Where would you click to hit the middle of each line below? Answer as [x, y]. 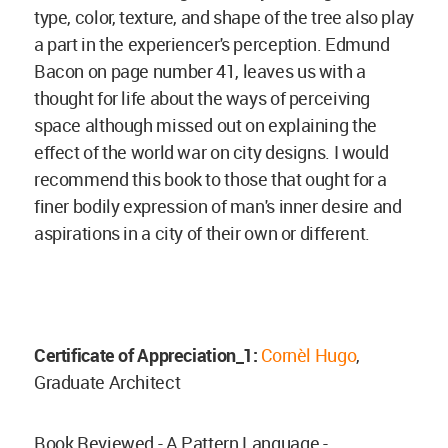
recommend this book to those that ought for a [210, 179]
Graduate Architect [107, 382]
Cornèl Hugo [309, 355]
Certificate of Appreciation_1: [148, 355]
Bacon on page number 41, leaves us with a [200, 71]
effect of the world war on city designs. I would [211, 152]
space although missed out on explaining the [205, 125]
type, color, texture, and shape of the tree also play [224, 17]
